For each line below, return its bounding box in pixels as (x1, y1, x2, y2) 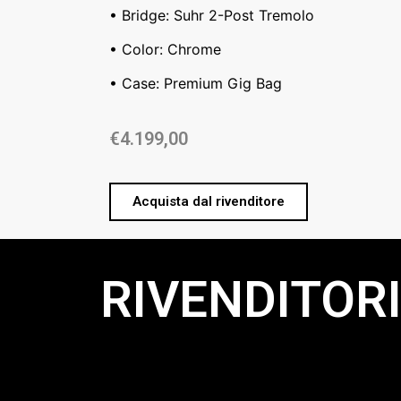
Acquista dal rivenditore (132, 193, 285, 210)
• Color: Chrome (109, 39, 221, 58)
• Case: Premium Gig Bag (109, 74, 282, 93)
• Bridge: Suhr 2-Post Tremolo (109, 5, 314, 24)
